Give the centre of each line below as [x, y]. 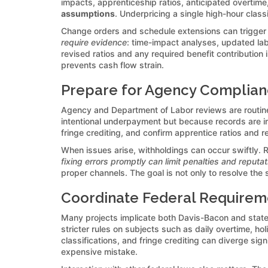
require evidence [94, 42]
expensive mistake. [99, 251]
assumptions [88, 13]
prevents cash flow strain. [112, 65]
